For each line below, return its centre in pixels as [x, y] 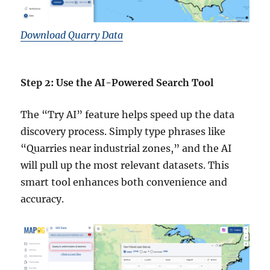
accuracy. [42, 199]
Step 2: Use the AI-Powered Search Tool [117, 83]
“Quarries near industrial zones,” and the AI [126, 149]
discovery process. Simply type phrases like [123, 132]
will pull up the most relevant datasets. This [125, 165]
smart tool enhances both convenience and [124, 182]
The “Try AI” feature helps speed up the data [128, 115]
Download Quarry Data [72, 35]
